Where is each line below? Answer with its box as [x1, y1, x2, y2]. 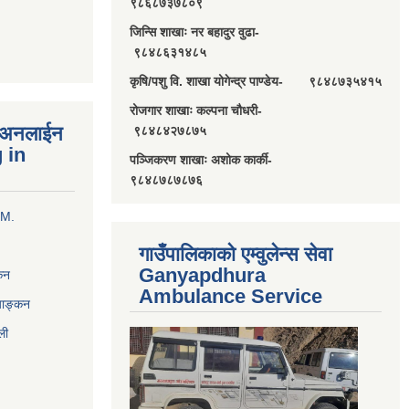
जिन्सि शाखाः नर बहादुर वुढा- [130, 25, 307, 40]
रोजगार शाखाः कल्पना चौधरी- [130, 103, 302, 119]
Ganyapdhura [139, 264, 266, 288]
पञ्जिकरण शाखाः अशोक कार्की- [130, 152, 309, 168]
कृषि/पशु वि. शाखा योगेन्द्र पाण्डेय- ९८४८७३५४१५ [130, 74, 382, 89]
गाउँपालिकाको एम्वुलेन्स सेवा [139, 243, 332, 267]
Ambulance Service [139, 285, 322, 309]
